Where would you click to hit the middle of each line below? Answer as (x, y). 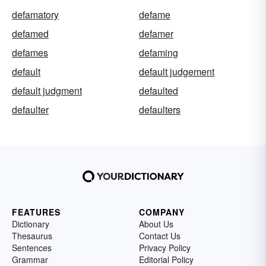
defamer (156, 34)
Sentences (32, 248)
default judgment (47, 91)
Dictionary (31, 224)
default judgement (177, 72)
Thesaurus (32, 236)
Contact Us (160, 236)
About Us (156, 224)
